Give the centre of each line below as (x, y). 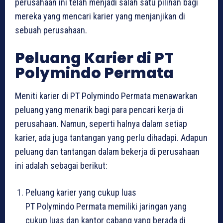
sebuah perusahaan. (51, 30)
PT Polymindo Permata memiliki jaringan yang (106, 206)
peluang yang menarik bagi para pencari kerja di (99, 110)
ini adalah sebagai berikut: (61, 165)
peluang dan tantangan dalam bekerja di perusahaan (107, 151)
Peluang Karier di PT (94, 58)
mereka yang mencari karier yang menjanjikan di (100, 16)
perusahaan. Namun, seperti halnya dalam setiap (101, 123)
